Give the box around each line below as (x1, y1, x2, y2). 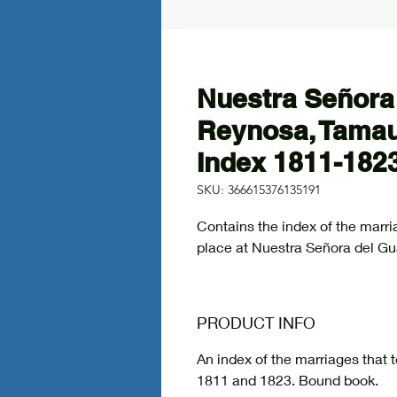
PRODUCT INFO (197, 313, 315, 332)
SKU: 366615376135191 (197, 182, 321, 198)
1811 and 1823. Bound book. (197, 371, 378, 388)
